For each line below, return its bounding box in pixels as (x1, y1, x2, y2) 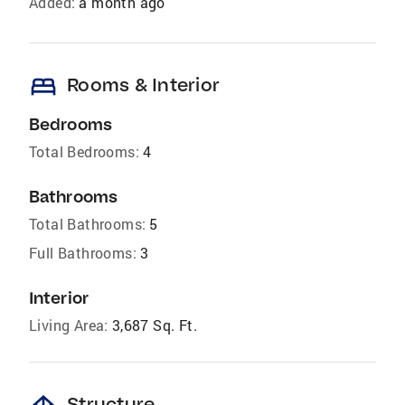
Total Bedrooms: (29, 141, 139, 161)
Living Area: (29, 315, 108, 334)
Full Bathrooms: (29, 242, 137, 262)
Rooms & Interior (67, 72, 220, 96)
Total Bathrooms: (29, 213, 146, 233)
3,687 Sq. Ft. (111, 315, 198, 334)
